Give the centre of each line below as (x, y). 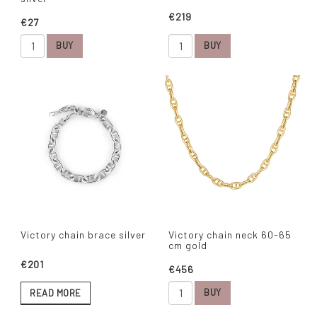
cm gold (188, 245)
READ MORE (56, 293)
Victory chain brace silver (83, 234)
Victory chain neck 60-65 (230, 234)
